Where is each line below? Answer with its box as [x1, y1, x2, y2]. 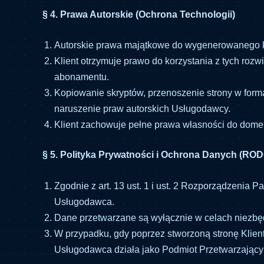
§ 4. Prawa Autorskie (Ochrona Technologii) [42, 9, 235, 19]
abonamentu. [54, 72, 109, 82]
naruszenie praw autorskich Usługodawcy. [54, 104, 230, 114]
